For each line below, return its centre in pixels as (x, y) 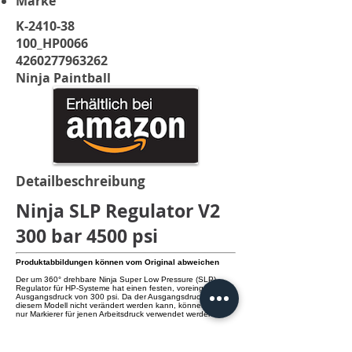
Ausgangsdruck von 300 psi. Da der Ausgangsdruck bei (117, 297)
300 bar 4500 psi (87, 236)
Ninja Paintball (63, 78)
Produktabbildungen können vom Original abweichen (117, 262)
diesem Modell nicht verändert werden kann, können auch (121, 305)
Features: (52, 338)
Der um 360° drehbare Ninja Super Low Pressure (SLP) (116, 279)
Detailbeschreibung (81, 181)
